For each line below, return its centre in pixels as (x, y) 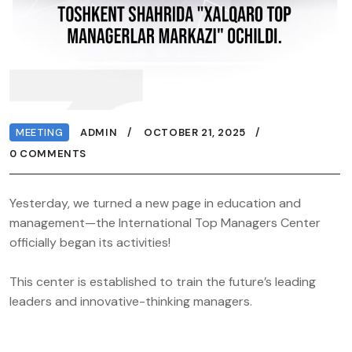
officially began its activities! (90, 242)
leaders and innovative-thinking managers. (131, 301)
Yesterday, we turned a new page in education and (155, 203)
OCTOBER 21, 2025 (195, 132)
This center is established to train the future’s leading (163, 281)
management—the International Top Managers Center (165, 222)
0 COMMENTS (48, 153)
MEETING (40, 132)
